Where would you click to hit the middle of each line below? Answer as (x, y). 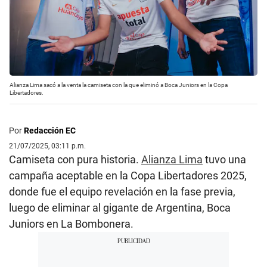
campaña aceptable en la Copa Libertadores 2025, (128, 175)
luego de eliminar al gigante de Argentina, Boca (120, 207)
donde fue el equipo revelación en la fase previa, (122, 191)
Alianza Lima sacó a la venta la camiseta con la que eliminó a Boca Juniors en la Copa (119, 85)
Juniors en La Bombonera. (71, 223)
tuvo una (224, 159)
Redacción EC (50, 130)
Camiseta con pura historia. (75, 159)
